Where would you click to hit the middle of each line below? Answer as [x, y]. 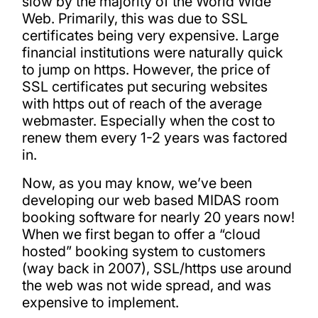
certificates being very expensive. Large [150, 36]
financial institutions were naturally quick [152, 53]
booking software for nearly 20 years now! [158, 218]
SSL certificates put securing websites [144, 87]
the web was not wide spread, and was [146, 286]
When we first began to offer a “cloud [141, 235]
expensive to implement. [100, 303]
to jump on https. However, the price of [146, 70]
